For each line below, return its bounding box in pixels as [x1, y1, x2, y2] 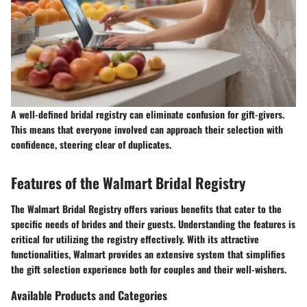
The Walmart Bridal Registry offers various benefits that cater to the [11, 201, 282, 216]
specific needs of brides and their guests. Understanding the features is [11, 216, 295, 231]
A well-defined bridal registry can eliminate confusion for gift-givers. [11, 107, 284, 122]
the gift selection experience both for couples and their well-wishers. [11, 261, 286, 276]
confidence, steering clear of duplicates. [11, 137, 171, 152]
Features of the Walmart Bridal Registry [11, 172, 245, 194]
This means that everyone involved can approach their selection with [11, 122, 283, 137]
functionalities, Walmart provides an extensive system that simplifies [11, 246, 285, 261]
